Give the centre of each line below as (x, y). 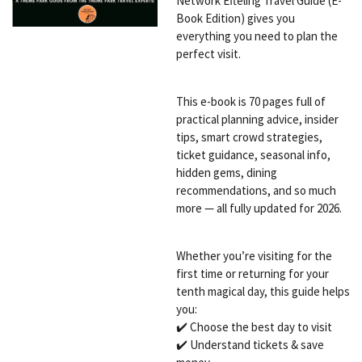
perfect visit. (208, 54)
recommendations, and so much (256, 190)
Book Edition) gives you (235, 18)
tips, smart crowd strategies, (249, 137)
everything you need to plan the (257, 36)
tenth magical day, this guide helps (263, 291)
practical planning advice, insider (257, 119)
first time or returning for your (252, 274)
